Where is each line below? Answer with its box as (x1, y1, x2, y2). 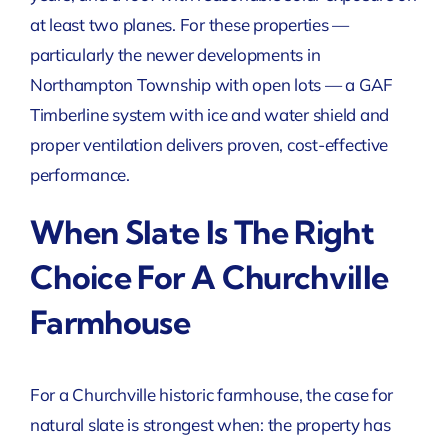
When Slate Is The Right (29, 211, 375, 252)
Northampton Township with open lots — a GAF (29, 73, 394, 95)
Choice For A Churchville (29, 256, 389, 297)
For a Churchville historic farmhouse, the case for (29, 383, 394, 405)
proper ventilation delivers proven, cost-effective (29, 133, 389, 155)
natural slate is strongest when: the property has (29, 413, 391, 435)
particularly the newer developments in (29, 43, 321, 65)
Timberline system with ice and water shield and (29, 103, 389, 125)
